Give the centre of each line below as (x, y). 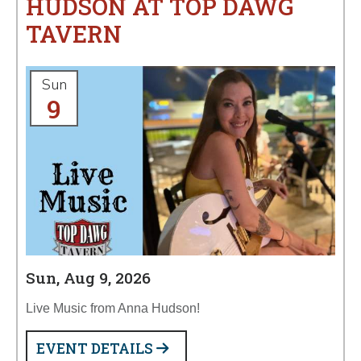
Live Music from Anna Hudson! (113, 308)
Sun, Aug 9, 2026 (88, 278)
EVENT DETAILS (96, 349)
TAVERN (74, 34)
